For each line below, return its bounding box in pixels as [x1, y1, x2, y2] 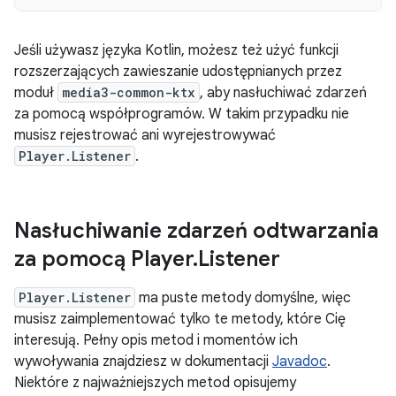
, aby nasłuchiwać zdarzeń [200, 84, 367, 102]
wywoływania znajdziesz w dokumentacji [14, 353, 272, 370]
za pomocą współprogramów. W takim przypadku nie [14, 105, 349, 123]
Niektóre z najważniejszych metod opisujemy [14, 374, 296, 392]
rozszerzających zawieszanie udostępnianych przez [14, 63, 342, 80]
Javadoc [272, 353, 327, 370]
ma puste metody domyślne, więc [135, 289, 351, 307]
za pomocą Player [14, 246, 193, 272]
